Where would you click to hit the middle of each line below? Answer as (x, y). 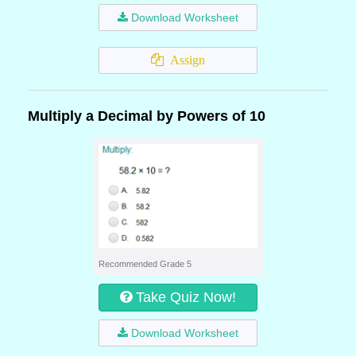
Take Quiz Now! (186, 297)
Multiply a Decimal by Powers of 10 (147, 116)
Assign (184, 60)
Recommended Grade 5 (145, 264)
